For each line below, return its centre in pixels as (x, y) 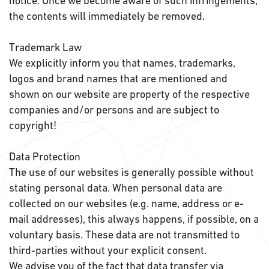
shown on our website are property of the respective (129, 94)
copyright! (34, 125)
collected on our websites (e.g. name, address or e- (126, 203)
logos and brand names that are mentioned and (118, 78)
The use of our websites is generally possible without (131, 172)
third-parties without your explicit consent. (108, 250)
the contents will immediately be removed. (108, 16)
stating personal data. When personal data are (116, 188)
